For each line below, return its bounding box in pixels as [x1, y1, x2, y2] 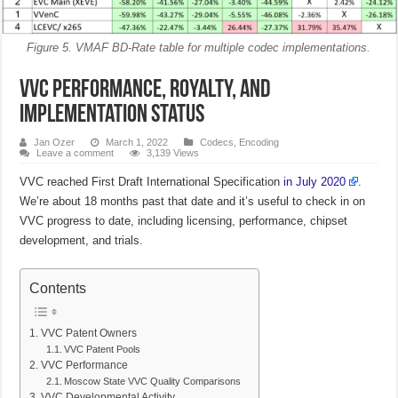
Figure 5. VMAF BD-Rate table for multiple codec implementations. [27, 41, 371, 55]
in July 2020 [283, 175, 346, 189]
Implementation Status [20, 103, 205, 129]
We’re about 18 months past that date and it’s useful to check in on [20, 195, 366, 209]
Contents [29, 280, 87, 296]
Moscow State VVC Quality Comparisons [63, 375, 241, 386]
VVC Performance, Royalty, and [20, 78, 271, 104]
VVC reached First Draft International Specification [20, 175, 284, 189]
